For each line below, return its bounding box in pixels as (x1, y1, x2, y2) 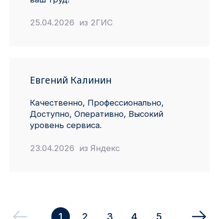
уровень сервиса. (29, 120, 102, 131)
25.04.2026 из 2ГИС (29, 17, 113, 27)
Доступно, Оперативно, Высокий (29, 109, 163, 119)
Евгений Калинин (29, 74, 111, 87)
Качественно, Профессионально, (29, 98, 164, 108)
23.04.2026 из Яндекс (29, 143, 120, 153)
